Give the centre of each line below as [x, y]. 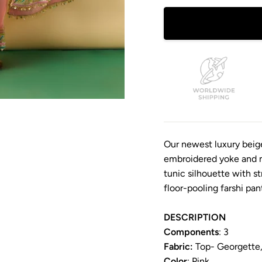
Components [191, 232]
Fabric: [178, 247]
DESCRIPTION [195, 218]
